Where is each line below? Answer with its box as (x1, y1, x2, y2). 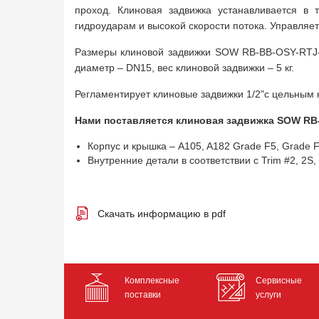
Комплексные (124, 276, 179, 286)
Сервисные (255, 276, 302, 286)
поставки (124, 290, 161, 300)
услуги (255, 290, 281, 300)
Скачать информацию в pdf (97, 208, 226, 219)
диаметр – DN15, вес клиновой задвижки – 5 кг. (74, 62, 294, 73)
